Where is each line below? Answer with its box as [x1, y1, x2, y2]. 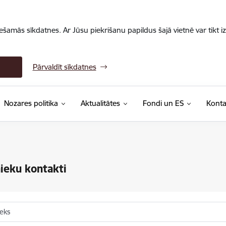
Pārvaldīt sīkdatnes [32, 62, 96, 72]
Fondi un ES [142, 98, 184, 108]
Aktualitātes [80, 98, 120, 108]
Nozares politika [4, 98, 58, 108]
